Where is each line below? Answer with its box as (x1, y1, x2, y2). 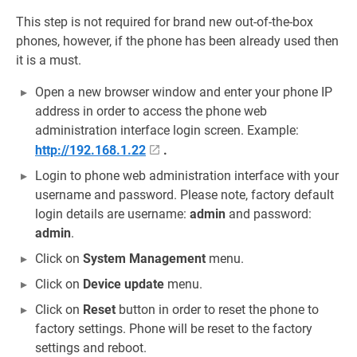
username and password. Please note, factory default (35, 187, 334, 202)
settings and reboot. (35, 340, 147, 355)
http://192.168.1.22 (35, 143, 146, 158)
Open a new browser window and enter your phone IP (35, 84, 332, 100)
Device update (83, 277, 164, 292)
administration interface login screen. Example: (35, 123, 299, 138)
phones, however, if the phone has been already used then (16, 33, 339, 49)
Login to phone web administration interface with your (35, 168, 339, 183)
